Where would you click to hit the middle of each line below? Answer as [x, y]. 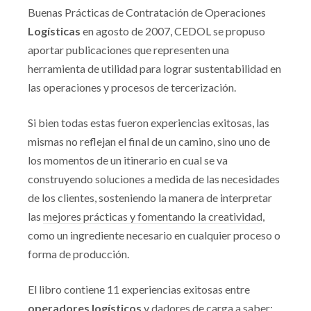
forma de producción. [78, 254]
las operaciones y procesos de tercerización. [132, 87]
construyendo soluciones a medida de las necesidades [154, 179]
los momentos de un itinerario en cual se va [128, 160]
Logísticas [54, 31]
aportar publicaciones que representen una [128, 50]
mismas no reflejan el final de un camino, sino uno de [149, 142]
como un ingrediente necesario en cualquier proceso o [154, 235]
